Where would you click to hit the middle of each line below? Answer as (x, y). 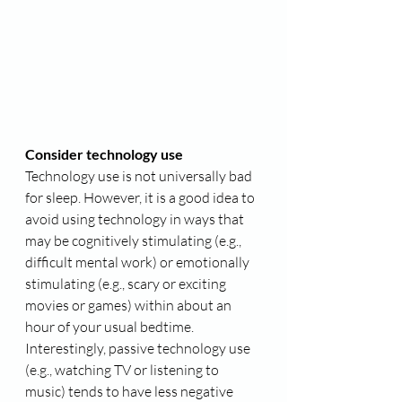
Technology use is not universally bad (140, 176)
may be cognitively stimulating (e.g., (135, 240)
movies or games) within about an (130, 305)
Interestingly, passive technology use (139, 348)
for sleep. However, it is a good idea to (141, 197)
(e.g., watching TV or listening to (123, 370)
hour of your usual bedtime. (111, 327)
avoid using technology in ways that (136, 219)
